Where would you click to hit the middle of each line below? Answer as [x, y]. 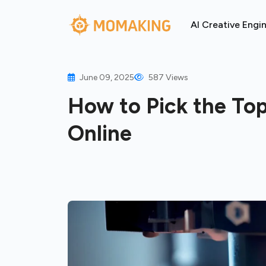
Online [100, 133]
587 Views [167, 77]
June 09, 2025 [107, 77]
